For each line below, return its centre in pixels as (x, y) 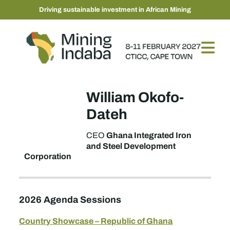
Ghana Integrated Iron (149, 135)
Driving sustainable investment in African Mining (115, 9)
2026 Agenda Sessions (70, 199)
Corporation (48, 156)
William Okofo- (135, 97)
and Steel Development (131, 146)
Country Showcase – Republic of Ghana (96, 221)
